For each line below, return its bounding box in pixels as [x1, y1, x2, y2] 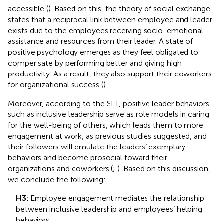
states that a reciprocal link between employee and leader [8, 14, 212, 24]
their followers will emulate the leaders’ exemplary [8, 142, 185, 151]
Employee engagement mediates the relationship [28, 193, 204, 203]
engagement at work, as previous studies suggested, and [8, 131, 207, 141]
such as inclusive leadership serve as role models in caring [8, 109, 209, 119]
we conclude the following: [8, 174, 106, 184]
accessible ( [8, 3, 48, 13]
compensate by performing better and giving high [8, 58, 182, 68]
